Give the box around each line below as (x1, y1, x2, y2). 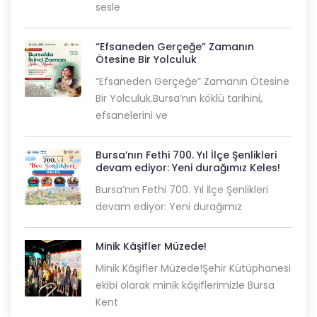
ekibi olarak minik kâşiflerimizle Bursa (96, 278, 275, 293)
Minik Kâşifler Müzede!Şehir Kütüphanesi (96, 261, 291, 276)
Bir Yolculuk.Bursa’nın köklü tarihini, (96, 91, 263, 106)
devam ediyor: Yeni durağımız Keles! (96, 161, 280, 175)
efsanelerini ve (96, 108, 168, 123)
